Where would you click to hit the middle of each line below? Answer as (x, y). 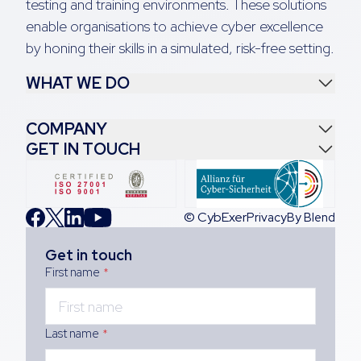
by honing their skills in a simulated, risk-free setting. (180, 48)
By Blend (311, 217)
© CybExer (215, 217)
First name (73, 272)
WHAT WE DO (78, 83)
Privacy (267, 217)
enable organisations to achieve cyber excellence (174, 26)
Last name (72, 333)
